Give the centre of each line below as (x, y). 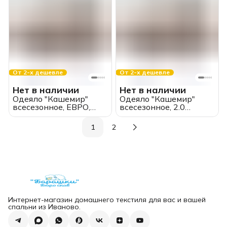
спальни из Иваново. (44, 207)
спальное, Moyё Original (166, 115)
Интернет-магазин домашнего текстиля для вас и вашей (107, 200)
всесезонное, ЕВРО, (51, 107)
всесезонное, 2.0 (152, 107)
